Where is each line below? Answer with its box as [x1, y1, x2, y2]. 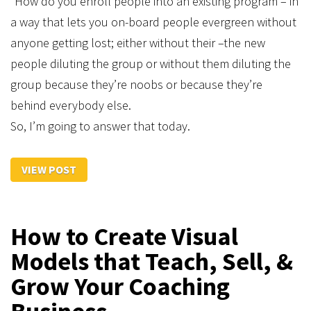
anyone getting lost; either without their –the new [10, 35, 265, 51]
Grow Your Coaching [10, 271, 230, 302]
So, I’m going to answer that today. [10, 118, 193, 134]
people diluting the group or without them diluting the [10, 56, 291, 72]
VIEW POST [22, 162, 76, 176]
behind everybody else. [10, 97, 131, 113]
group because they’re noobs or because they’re [10, 76, 262, 92]
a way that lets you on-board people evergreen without [10, 14, 296, 30]
